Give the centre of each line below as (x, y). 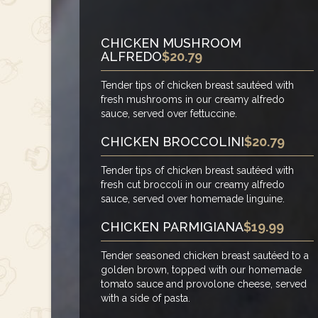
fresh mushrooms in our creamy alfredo (193, 100)
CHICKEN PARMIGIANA (172, 227)
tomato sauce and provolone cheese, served (204, 284)
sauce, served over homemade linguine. (193, 199)
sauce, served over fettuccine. (169, 114)
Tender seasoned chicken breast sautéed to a (205, 256)
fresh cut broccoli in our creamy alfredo (193, 185)
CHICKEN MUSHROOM (171, 43)
